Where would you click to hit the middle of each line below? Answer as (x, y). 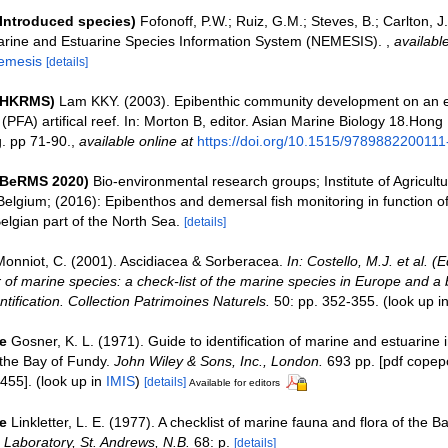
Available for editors (234, 382)
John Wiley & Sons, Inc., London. (218, 361)
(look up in (68, 381)
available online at (135, 141)
